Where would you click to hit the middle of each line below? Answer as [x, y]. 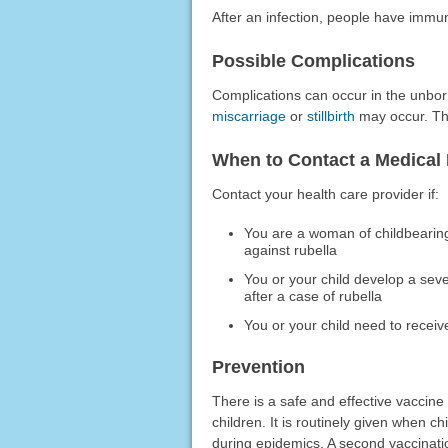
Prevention [258, 366]
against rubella [291, 249]
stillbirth [330, 115]
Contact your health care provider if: [325, 193]
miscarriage [248, 115]
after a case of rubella [313, 295]
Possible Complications [313, 60]
